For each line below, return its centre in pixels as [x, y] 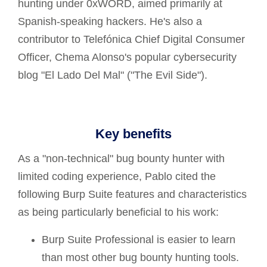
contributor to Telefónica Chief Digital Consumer [131, 39]
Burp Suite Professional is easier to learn [139, 240]
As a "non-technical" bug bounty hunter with [121, 159]
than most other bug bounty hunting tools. [140, 257]
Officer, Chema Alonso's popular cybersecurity [127, 57]
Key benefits [133, 134]
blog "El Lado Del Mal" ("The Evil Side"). [113, 75]
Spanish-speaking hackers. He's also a [110, 21]
